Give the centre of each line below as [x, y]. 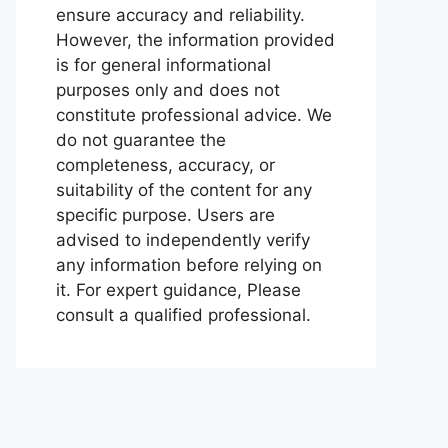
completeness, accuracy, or [165, 165]
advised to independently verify [183, 240]
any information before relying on [189, 265]
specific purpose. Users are [165, 215]
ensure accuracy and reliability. [180, 15]
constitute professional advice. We [194, 115]
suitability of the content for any [184, 190]
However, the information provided [195, 40]
